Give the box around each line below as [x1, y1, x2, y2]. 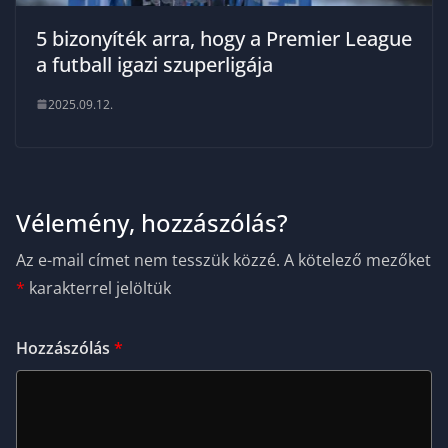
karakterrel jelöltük [25, 276, 171, 299]
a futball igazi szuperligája [36, 50, 273, 78]
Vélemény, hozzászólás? [16, 205, 288, 239]
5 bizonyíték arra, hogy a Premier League [36, 24, 412, 52]
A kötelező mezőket [284, 248, 431, 271]
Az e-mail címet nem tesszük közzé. [16, 248, 280, 271]
